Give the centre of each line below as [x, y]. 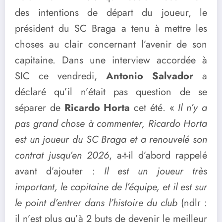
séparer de [40, 108]
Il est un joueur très [156, 171]
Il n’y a [193, 108]
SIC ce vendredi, [60, 76]
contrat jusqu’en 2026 [62, 155]
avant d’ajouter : [59, 171]
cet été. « [154, 108]
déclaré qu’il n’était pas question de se [111, 92]
